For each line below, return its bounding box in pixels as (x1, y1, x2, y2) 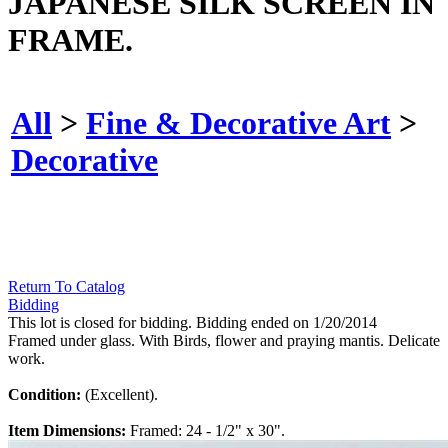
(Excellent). (85, 386, 158, 404)
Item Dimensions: (8, 422, 130, 440)
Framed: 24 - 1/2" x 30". (130, 422, 285, 440)
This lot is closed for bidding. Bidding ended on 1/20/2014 (8, 314, 377, 332)
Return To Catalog (8, 278, 125, 296)
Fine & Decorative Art (86, 104, 391, 141)
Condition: (8, 386, 85, 404)
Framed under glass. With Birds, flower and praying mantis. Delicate (8, 332, 440, 350)
